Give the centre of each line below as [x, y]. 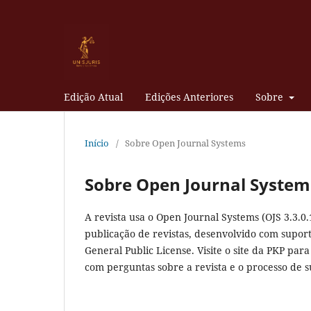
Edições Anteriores [189, 96]
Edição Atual [93, 96]
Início [97, 143]
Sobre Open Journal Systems [185, 143]
